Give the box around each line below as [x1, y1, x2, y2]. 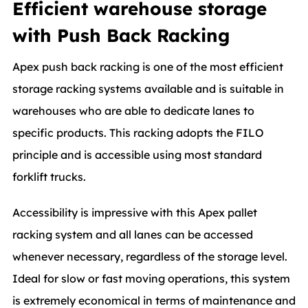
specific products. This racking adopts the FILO [12, 126, 264, 140]
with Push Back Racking [12, 24, 235, 47]
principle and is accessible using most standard [12, 148, 262, 162]
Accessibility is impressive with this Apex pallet [12, 206, 257, 219]
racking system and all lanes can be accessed [12, 228, 253, 241]
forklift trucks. [12, 170, 86, 184]
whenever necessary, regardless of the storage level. [12, 250, 287, 263]
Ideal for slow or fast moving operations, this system [12, 272, 290, 285]
